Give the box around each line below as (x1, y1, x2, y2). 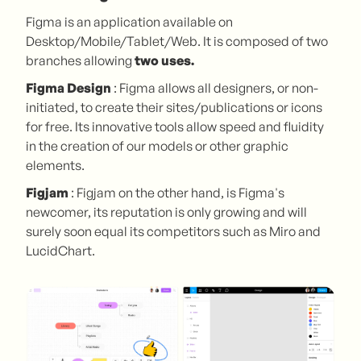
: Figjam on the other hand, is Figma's (68, 185, 284, 201)
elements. (26, 157, 109, 174)
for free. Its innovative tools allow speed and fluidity (26, 118, 324, 135)
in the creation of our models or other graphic (26, 138, 288, 155)
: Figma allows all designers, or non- (114, 80, 318, 97)
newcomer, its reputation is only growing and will (26, 204, 307, 221)
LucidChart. (26, 243, 95, 259)
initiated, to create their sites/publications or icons (26, 99, 322, 116)
